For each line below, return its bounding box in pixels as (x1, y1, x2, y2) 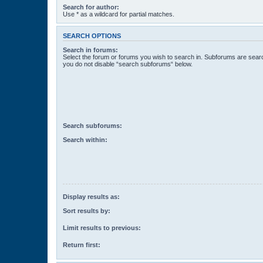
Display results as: (63, 193, 120, 200)
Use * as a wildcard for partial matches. (63, 10, 174, 18)
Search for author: (63, 3, 119, 11)
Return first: (63, 241, 100, 249)
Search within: (63, 136, 107, 144)
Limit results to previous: (63, 224, 141, 232)
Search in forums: (63, 46, 118, 54)
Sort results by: (63, 207, 110, 215)
